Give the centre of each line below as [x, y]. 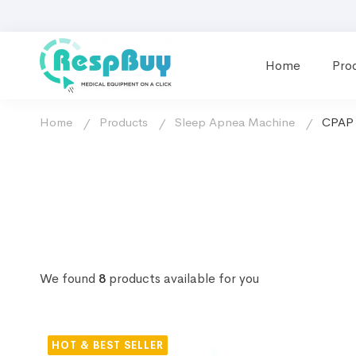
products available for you [182, 278]
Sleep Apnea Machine [235, 122]
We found [69, 278]
